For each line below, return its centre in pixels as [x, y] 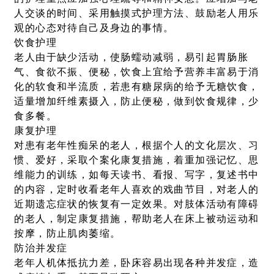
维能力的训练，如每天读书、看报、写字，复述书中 [137, 175]
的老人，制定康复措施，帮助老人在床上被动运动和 [137, 219]
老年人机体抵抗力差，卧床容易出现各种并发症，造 [137, 263]
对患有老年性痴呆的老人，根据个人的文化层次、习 [137, 146]
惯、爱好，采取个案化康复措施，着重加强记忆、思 [137, 161]
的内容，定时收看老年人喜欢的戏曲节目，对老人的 [137, 190]
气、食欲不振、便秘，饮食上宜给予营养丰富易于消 [137, 72]
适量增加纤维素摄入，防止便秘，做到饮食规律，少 [137, 102]
